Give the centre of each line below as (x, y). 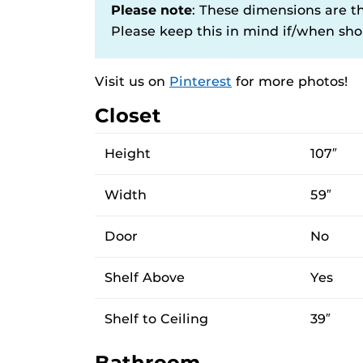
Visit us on (132, 81)
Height (128, 153)
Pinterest (201, 81)
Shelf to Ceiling (156, 318)
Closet (128, 115)
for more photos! (290, 81)
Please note (152, 10)
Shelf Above (145, 277)
